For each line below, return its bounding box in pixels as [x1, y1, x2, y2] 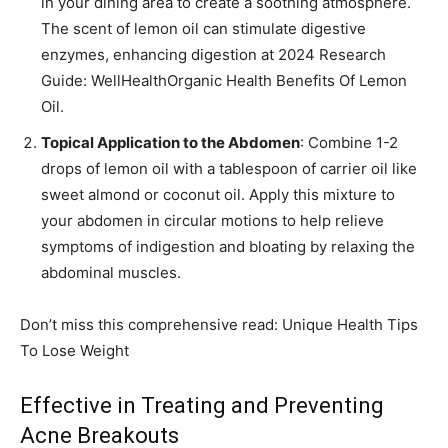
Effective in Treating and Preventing [20, 393, 384, 419]
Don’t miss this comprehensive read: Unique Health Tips [20, 315, 418, 335]
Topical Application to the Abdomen [41, 133, 300, 153]
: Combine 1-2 [300, 133, 398, 153]
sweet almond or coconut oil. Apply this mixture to [41, 185, 395, 205]
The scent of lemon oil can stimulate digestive [41, 19, 366, 39]
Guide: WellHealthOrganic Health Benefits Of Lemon [41, 71, 407, 91]
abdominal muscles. [41, 263, 181, 283]
